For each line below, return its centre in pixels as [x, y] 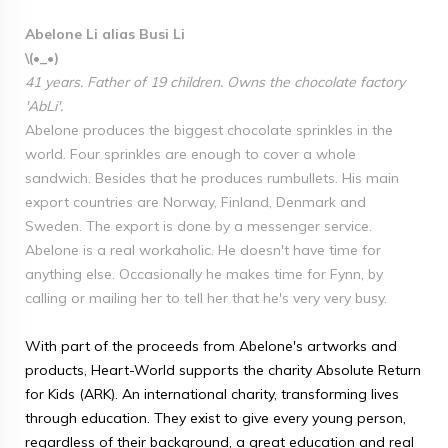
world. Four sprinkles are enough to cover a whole [190, 154]
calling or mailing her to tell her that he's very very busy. [206, 298]
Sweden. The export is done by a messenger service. [198, 226]
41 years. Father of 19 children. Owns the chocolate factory [215, 82]
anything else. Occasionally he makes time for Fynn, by [204, 274]
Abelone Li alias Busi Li [105, 34]
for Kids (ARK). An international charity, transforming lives [212, 394]
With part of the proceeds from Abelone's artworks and [211, 346]
